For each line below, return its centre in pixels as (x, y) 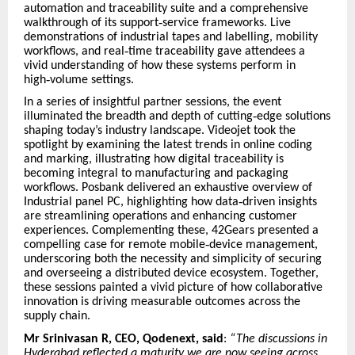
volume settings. (92, 80)
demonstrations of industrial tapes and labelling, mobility (171, 37)
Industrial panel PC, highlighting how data (131, 202)
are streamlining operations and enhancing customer (160, 217)
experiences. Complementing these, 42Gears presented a (171, 231)
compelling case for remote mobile (115, 245)
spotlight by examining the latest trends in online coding (168, 145)
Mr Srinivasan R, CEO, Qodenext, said (124, 340)
